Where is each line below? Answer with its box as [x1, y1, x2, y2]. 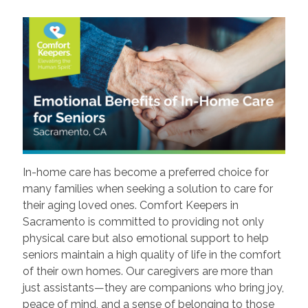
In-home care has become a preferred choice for [22, 166, 269, 179]
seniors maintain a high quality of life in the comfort [22, 248, 281, 262]
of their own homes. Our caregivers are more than [22, 265, 273, 278]
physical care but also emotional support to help [22, 232, 269, 245]
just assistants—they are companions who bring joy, [22, 281, 284, 295]
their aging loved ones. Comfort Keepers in [22, 199, 239, 212]
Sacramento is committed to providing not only [22, 215, 264, 229]
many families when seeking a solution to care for [22, 182, 273, 196]
